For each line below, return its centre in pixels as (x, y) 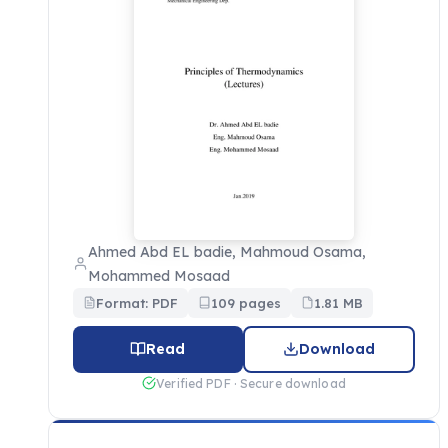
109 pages (246, 302)
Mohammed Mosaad (159, 275)
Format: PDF (137, 302)
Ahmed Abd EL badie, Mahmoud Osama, (227, 251)
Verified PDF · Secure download (251, 383)
